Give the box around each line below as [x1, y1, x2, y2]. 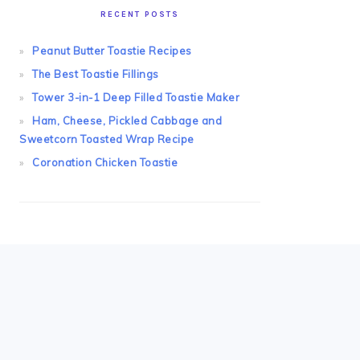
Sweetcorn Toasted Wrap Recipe [19, 132, 194, 145]
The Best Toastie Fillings [32, 67, 159, 80]
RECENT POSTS [100, 9, 179, 19]
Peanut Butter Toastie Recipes [32, 43, 192, 57]
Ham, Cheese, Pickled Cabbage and [32, 113, 222, 127]
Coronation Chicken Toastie [32, 155, 178, 169]
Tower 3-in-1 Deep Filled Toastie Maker [32, 90, 239, 104]
